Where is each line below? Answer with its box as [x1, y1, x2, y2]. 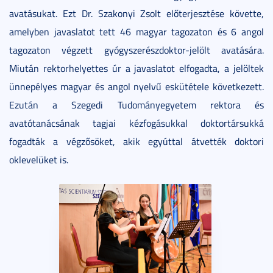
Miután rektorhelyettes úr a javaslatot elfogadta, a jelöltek [9, 61, 264, 75]
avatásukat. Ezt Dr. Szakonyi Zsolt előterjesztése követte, [9, 6, 264, 20]
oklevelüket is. [9, 152, 68, 166]
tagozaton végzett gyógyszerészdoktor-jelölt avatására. [9, 43, 264, 57]
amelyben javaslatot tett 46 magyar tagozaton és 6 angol [9, 24, 264, 38]
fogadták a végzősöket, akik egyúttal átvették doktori [9, 134, 264, 148]
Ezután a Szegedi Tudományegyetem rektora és [9, 97, 264, 112]
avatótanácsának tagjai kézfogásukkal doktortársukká [9, 116, 264, 130]
